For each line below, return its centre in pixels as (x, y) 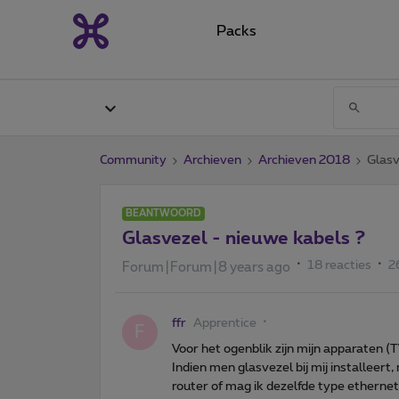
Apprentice (225, 323)
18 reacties (339, 265)
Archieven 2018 (304, 160)
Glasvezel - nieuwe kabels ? (244, 238)
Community (133, 160)
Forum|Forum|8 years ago (206, 267)
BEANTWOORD (163, 213)
